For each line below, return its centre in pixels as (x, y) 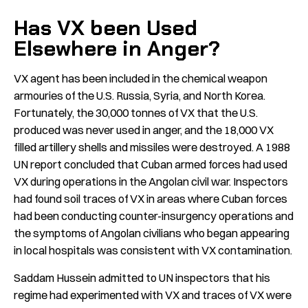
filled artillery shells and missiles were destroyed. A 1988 (152, 147)
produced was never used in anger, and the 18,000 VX (144, 130)
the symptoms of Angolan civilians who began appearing (152, 233)
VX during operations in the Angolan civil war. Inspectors (151, 181)
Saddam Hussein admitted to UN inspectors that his (142, 278)
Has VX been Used (106, 28)
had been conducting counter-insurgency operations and (154, 216)
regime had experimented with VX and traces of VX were (153, 295)
